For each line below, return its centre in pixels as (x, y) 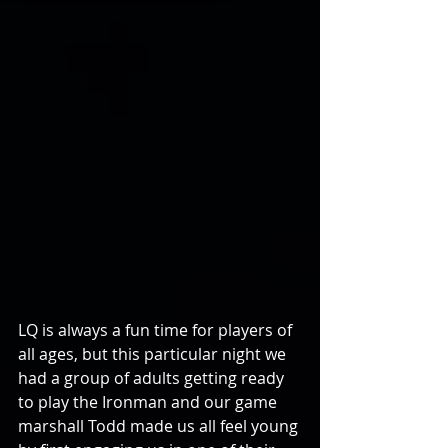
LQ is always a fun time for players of (157, 330)
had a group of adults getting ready (153, 378)
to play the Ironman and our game (149, 402)
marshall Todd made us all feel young (160, 426)
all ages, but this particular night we (154, 354)
